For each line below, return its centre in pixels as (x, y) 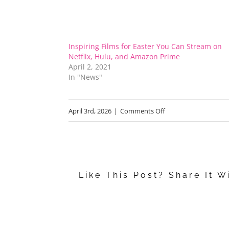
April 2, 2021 (90, 66)
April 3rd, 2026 (90, 111)
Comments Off (143, 111)
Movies (176, 159)
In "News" (86, 77)
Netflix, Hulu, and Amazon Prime (124, 56)
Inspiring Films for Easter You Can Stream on (145, 46)
